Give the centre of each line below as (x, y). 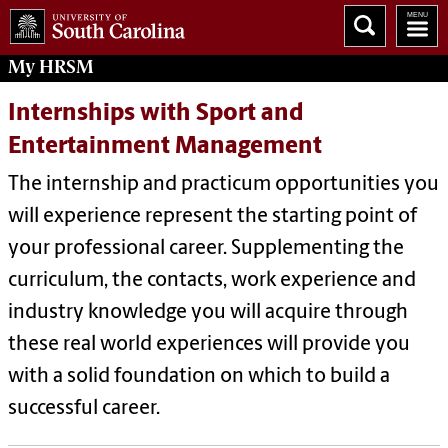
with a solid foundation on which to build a (199, 377)
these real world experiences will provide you (209, 345)
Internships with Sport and (156, 114)
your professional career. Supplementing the (206, 249)
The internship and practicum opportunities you (223, 185)
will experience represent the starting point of (212, 217)
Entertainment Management (165, 147)
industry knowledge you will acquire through (208, 313)
